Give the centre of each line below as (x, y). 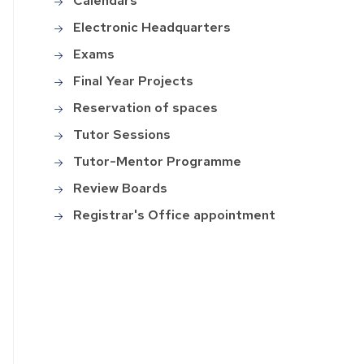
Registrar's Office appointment (175, 215)
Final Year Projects (134, 81)
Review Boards (121, 188)
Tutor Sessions (122, 135)
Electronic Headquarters (152, 28)
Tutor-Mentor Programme (158, 162)
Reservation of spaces (146, 108)
